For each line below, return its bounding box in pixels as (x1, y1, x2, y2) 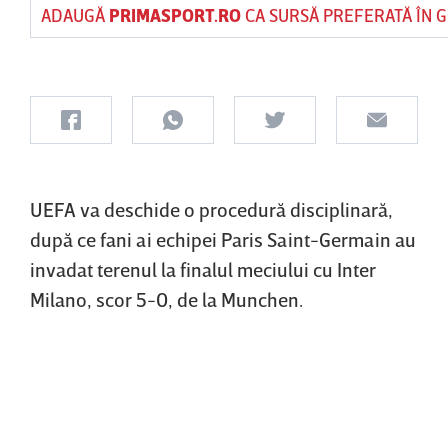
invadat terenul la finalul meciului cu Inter (30, 257, 376, 281)
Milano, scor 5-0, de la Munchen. (30, 287, 303, 311)
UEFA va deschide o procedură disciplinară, (30, 197, 393, 221)
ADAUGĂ (41, 4, 109, 26)
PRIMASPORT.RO (109, 4, 241, 26)
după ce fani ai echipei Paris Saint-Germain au (30, 227, 416, 251)
